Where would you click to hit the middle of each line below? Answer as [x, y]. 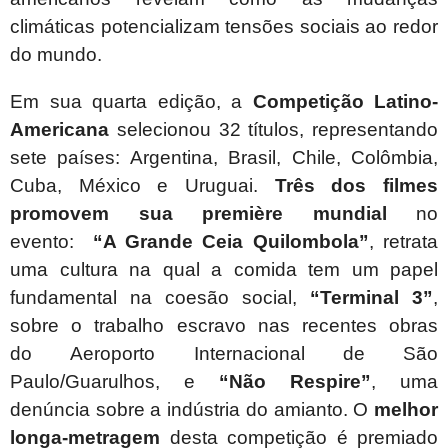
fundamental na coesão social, [160, 298]
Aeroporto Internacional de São [254, 354]
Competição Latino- [345, 102]
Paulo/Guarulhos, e [114, 382]
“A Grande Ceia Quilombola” [230, 242]
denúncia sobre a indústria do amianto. [182, 410]
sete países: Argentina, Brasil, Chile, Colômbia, [224, 158]
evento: [51, 242]
